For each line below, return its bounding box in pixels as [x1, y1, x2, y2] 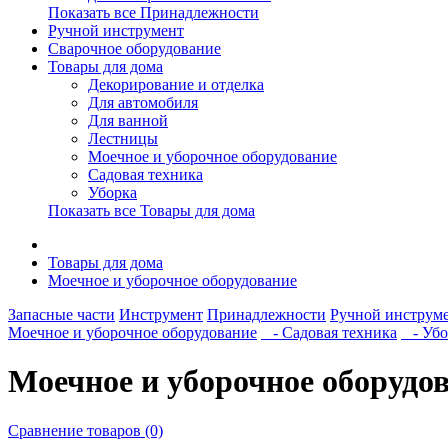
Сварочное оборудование [48, 40, 221, 57]
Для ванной [88, 112, 168, 129]
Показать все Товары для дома [48, 202, 255, 219]
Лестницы [88, 130, 158, 147]
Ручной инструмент [48, 22, 184, 39]
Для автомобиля [88, 94, 198, 111]
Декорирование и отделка [88, 76, 264, 93]
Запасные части [8, 306, 115, 323]
